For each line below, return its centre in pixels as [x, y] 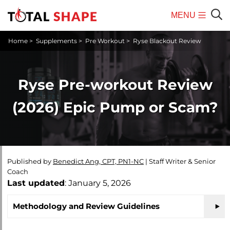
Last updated [36, 183]
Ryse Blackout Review [167, 41]
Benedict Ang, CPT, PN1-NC [98, 161]
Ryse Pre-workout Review [115, 85]
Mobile [186, 30]
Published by [30, 161]
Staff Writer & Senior [182, 161]
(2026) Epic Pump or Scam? [115, 108]
